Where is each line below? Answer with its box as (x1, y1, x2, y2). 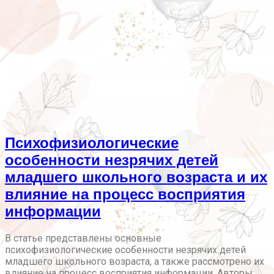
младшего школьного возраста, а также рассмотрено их (5, 256, 264, 268)
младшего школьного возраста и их (5, 169, 267, 186)
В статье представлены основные (5, 232, 161, 245)
